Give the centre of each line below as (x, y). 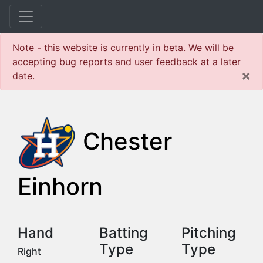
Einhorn (60, 186)
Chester (127, 141)
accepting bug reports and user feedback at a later (127, 62)
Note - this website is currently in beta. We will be (123, 48)
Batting (124, 233)
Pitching (208, 233)
